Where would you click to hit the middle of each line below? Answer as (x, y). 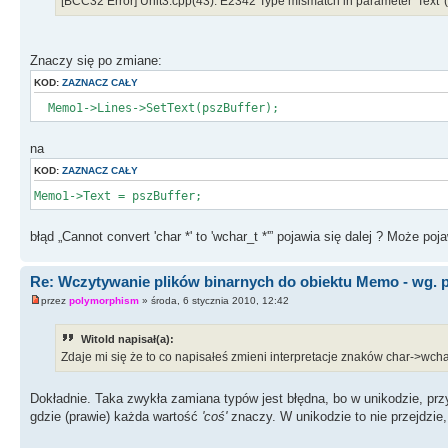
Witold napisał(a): (127, 339)
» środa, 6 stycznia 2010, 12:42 (214, 301)
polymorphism (104, 301)
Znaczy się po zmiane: (96, 60)
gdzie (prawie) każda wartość (116, 417)
